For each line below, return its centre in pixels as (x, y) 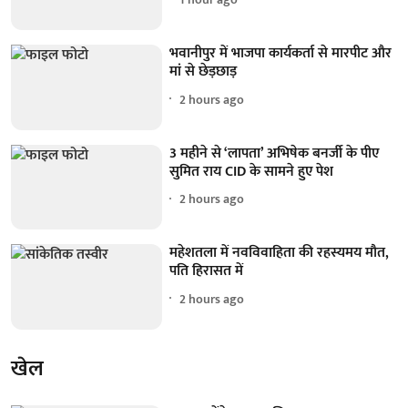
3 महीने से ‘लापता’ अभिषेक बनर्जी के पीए (275, 153)
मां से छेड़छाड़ (204, 72)
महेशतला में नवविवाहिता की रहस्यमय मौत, (280, 253)
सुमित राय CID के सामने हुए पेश (252, 171)
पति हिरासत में (207, 271)
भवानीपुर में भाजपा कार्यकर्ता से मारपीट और (281, 54)
